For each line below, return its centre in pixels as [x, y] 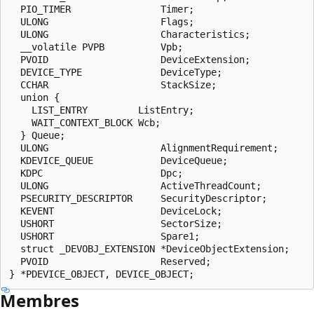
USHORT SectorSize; [116, 223]
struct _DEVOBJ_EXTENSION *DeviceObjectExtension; [149, 248]
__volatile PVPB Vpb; [96, 47]
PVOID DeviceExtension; [130, 59]
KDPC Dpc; [96, 173]
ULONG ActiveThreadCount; [135, 185]
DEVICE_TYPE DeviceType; [116, 72]
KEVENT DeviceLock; [116, 211]
